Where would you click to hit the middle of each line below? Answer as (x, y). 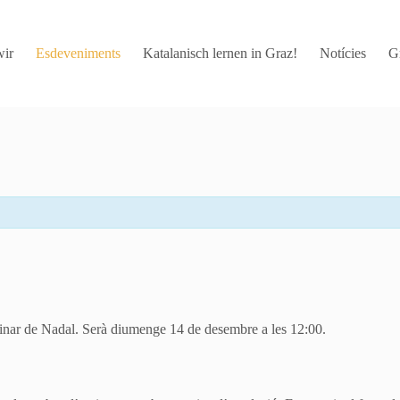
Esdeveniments (79, 53)
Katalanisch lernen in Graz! (221, 53)
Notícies (343, 53)
